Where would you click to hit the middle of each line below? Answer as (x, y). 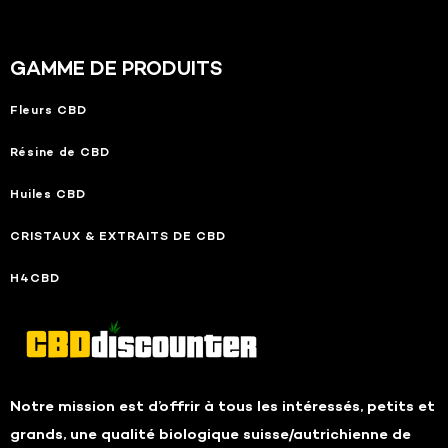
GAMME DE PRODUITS (116, 70)
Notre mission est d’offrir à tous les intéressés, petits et (222, 407)
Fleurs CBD (48, 111)
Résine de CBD (60, 153)
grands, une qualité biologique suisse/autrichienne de (210, 435)
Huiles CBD (48, 195)
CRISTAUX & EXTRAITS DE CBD (118, 237)
